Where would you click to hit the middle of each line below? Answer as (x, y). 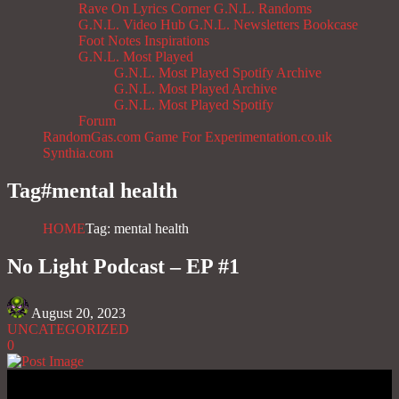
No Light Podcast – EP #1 (123, 267)
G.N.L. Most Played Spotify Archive (218, 73)
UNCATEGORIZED (68, 330)
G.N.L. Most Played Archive (195, 89)
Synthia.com (78, 153)
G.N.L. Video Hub (132, 25)
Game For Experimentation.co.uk (238, 137)
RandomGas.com (92, 137)
